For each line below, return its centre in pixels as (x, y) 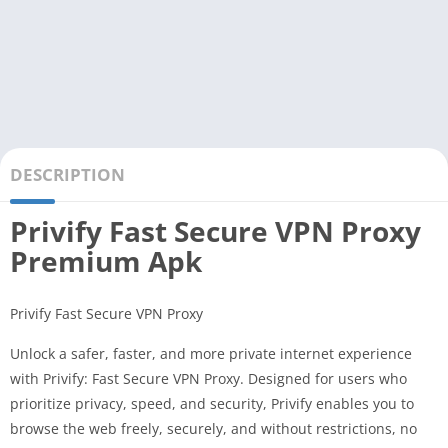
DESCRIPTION (67, 175)
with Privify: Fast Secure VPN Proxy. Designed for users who (208, 379)
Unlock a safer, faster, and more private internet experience (211, 354)
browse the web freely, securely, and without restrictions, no (213, 429)
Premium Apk (106, 261)
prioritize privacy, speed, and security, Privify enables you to (212, 404)
